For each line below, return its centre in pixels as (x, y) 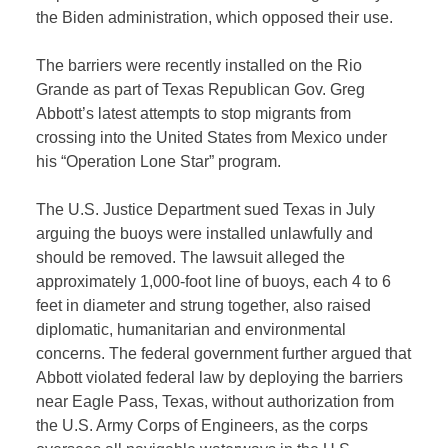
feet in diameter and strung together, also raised (204, 306)
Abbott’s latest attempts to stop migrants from (194, 114)
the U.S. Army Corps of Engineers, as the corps (202, 426)
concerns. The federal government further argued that (224, 354)
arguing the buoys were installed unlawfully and (205, 234)
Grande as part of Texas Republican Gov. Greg (201, 90)
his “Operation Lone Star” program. (159, 162)
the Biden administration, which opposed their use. (215, 18)
